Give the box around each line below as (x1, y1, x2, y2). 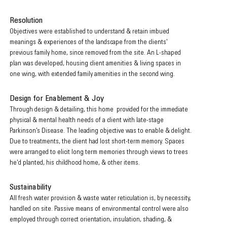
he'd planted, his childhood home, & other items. (10, 160, 140, 167)
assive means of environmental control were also (57, 206, 188, 213)
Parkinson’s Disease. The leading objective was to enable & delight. (10, 128, 192, 135)
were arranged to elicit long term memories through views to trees (10, 149, 188, 156)
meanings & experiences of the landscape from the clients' (10, 39, 168, 46)
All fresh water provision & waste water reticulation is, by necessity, (10, 195, 191, 202)
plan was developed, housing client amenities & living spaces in (10, 60, 181, 67)
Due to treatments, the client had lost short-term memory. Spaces (10, 138, 184, 145)
